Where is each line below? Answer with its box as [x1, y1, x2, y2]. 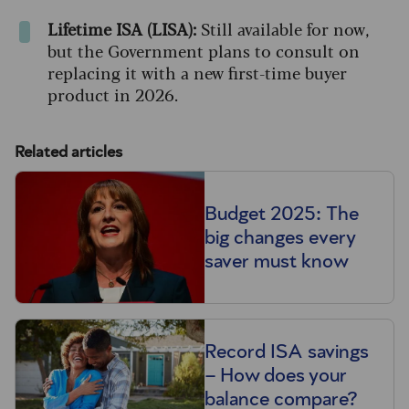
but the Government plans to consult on [47, 38, 360, 63]
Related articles [15, 144, 122, 162]
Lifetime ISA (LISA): [47, 16, 201, 41]
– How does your [204, 365, 347, 386]
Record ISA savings [204, 341, 369, 362]
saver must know [204, 250, 349, 271]
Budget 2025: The [204, 203, 359, 224]
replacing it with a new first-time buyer [47, 60, 347, 85]
